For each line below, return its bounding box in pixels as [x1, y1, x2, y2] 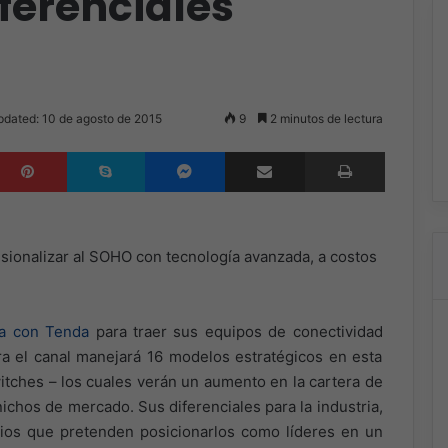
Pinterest [65, 142, 123, 159]
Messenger [223, 142, 295, 159]
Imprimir [383, 142, 433, 159]
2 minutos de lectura [266, 110, 383, 126]
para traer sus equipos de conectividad [89, 321, 383, 341]
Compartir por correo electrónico [303, 142, 374, 159]
